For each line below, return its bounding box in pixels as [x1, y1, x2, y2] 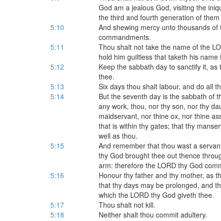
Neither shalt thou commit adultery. [98, 210, 207, 220]
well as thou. [98, 131, 138, 141]
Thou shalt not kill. [98, 200, 155, 210]
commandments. [98, 32, 151, 42]
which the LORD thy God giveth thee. [98, 190, 214, 200]
